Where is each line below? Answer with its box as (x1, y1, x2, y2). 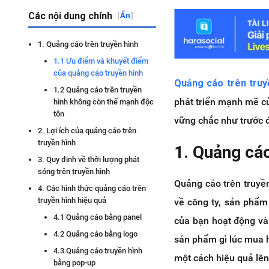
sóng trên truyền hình (38, 167, 110, 176)
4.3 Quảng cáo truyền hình (53, 246, 142, 255)
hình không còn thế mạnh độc (53, 97, 154, 106)
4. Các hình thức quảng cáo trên (38, 184, 146, 193)
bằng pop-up (53, 258, 95, 267)
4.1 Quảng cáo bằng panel (53, 213, 142, 222)
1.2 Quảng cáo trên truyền (53, 85, 142, 94)
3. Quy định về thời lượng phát (38, 155, 139, 164)
